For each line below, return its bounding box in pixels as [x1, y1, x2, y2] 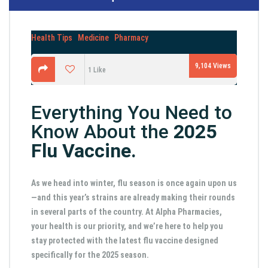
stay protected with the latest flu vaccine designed [31, 235, 218, 245]
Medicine [78, 32, 109, 42]
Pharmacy [114, 32, 148, 42]
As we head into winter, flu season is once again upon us [31, 178, 237, 188]
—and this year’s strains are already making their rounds [31, 192, 235, 202]
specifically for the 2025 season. [31, 249, 149, 260]
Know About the [31, 120, 173, 143]
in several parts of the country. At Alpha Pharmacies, [31, 206, 222, 217]
